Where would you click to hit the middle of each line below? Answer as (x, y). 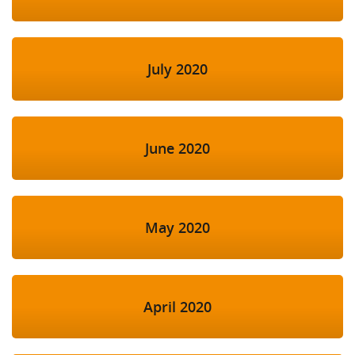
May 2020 (177, 228)
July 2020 (177, 69)
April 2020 (177, 307)
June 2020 (177, 149)
